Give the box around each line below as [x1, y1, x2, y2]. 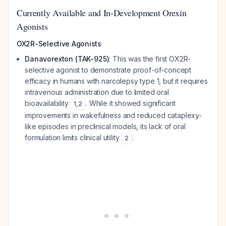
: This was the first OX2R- [109, 54, 191, 63]
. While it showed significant [85, 99, 176, 107]
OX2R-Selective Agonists [17, 39, 101, 48]
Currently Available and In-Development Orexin [17, 7, 187, 19]
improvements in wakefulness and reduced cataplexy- [25, 111, 202, 120]
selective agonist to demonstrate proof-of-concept [25, 66, 192, 74]
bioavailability [25, 99, 71, 107]
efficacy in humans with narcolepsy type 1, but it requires [25, 77, 208, 85]
